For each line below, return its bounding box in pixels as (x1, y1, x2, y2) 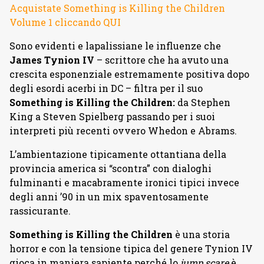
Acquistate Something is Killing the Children (9, 2, 225, 14)
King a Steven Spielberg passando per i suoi (9, 110, 215, 123)
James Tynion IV (9, 54, 94, 66)
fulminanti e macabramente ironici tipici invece (9, 176, 239, 189)
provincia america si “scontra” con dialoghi (9, 162, 212, 174)
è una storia (175, 228, 230, 240)
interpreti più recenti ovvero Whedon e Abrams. (9, 124, 237, 137)
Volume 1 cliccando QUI (9, 16, 121, 28)
